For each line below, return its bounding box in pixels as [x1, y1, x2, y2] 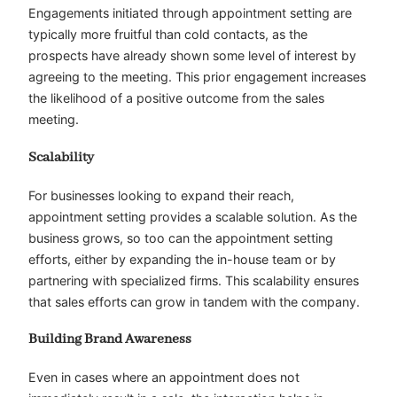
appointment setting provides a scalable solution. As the [28, 208, 357, 224]
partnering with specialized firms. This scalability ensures [28, 272, 359, 288]
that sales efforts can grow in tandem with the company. [28, 293, 360, 309]
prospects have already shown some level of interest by [28, 48, 356, 64]
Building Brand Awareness [28, 331, 191, 349]
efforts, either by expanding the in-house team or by [28, 251, 336, 267]
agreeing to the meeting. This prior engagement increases [28, 69, 366, 85]
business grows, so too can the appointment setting [28, 230, 333, 245]
